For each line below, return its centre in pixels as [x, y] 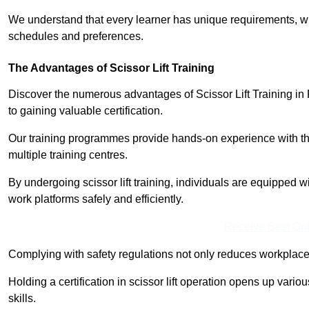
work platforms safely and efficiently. [96, 199]
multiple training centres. [68, 155]
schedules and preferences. [76, 37]
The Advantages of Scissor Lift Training [111, 68]
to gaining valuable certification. [86, 111]
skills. [22, 299]
